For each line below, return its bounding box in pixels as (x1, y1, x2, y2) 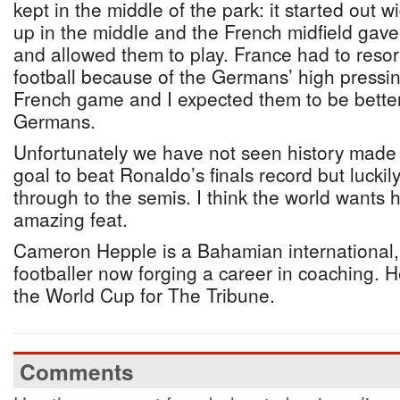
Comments (20, 356, 134, 387)
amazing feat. (13, 205, 128, 232)
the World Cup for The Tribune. (13, 281, 275, 308)
